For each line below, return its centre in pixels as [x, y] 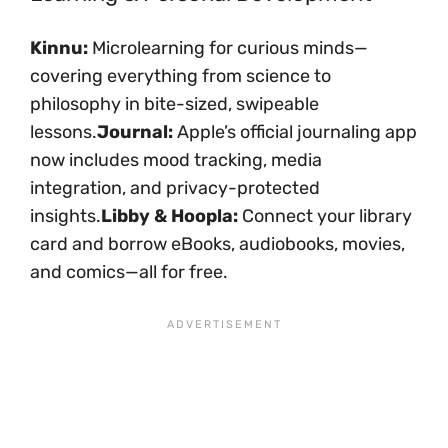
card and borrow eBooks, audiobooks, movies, [217, 243]
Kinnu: [59, 47]
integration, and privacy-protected [175, 187]
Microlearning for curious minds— [228, 47]
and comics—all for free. [129, 271]
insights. [65, 215]
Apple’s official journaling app [295, 131]
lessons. [63, 131]
